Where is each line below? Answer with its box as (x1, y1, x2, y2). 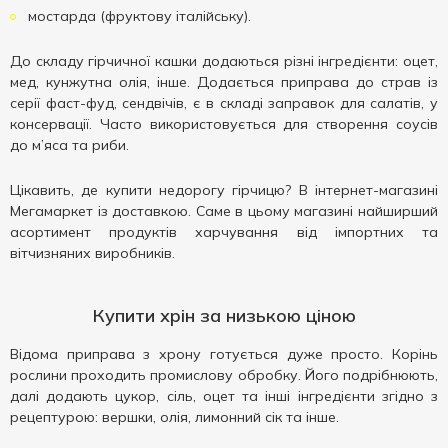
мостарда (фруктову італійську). (24, 7, 251, 25)
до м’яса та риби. (10, 136, 129, 154)
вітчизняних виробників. (10, 244, 175, 262)
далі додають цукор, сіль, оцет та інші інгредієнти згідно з (10, 387, 438, 405)
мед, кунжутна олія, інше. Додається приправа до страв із (10, 73, 438, 91)
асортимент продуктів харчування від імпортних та (10, 223, 438, 241)
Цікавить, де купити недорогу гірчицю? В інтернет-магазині (10, 181, 438, 199)
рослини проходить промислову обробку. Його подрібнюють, (10, 366, 438, 384)
